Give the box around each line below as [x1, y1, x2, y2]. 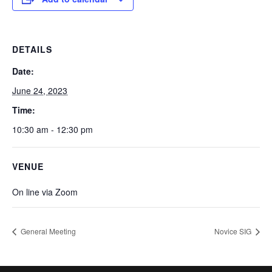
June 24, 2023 [12, 84, 67, 97]
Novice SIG [214, 225, 253, 236]
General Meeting [19, 225, 76, 236]
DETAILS [12, 43, 52, 55]
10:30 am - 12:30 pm [12, 123, 93, 135]
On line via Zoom [12, 186, 78, 198]
